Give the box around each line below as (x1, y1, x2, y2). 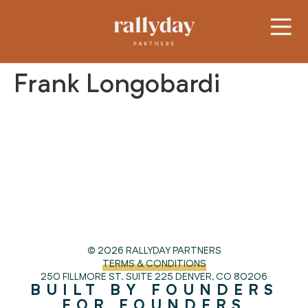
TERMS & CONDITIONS (102, 258, 206, 269)
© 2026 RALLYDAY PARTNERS (87, 245, 221, 256)
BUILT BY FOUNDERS (30, 283, 278, 298)
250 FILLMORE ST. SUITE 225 (41, 272, 175, 282)
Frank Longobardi (14, 72, 220, 99)
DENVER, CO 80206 (175, 272, 267, 282)
